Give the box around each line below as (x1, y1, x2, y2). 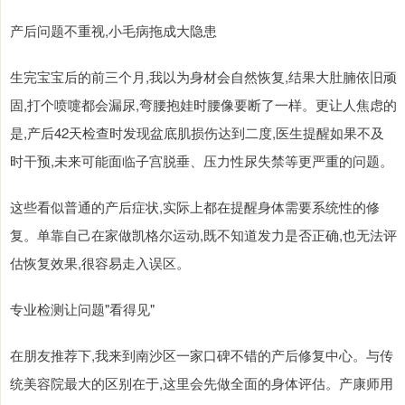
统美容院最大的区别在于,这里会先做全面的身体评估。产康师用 (10, 372, 393, 392)
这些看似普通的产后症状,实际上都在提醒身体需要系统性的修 (10, 196, 380, 216)
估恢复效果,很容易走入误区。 (10, 252, 190, 272)
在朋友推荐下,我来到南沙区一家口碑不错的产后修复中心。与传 (10, 344, 393, 364)
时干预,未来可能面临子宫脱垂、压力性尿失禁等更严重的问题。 (10, 150, 393, 170)
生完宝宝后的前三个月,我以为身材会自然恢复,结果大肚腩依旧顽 (10, 66, 397, 86)
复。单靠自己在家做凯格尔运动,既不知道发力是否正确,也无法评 (10, 224, 397, 244)
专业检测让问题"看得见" (10, 298, 155, 318)
